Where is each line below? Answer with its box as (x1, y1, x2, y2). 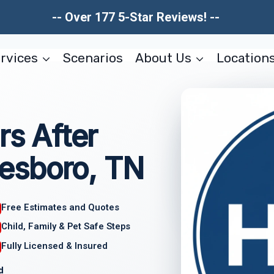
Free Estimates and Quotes (1, 201, 120, 213)
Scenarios (63, 50, 124, 65)
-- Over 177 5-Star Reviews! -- (51, 10, 223, 24)
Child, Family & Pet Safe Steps (1, 221, 131, 232)
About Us (135, 50, 191, 65)
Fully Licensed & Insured (1, 240, 108, 252)
